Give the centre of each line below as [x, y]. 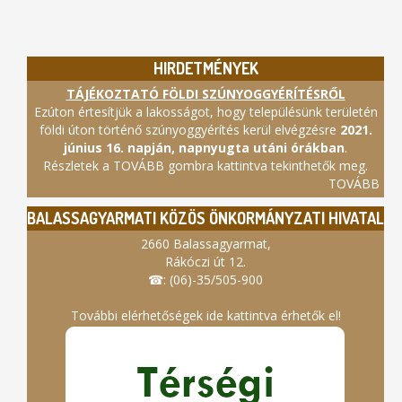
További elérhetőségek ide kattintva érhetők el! [205, 316]
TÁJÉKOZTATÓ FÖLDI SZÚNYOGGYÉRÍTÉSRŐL [205, 94]
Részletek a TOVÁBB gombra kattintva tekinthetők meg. [205, 166]
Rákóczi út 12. [205, 262]
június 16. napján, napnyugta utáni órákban [204, 148]
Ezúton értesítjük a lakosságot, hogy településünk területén [205, 112]
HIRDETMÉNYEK [205, 69]
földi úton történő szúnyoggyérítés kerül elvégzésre [189, 130]
